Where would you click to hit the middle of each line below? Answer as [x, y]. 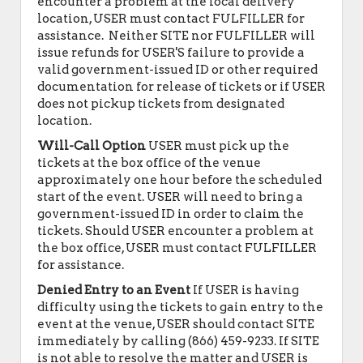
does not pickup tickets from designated [161, 104]
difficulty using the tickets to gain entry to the [180, 307]
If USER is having [245, 290]
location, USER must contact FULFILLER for [171, 19]
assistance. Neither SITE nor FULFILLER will [176, 36]
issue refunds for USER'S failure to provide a [171, 53]
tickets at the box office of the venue [149, 163]
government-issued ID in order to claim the [171, 214]
